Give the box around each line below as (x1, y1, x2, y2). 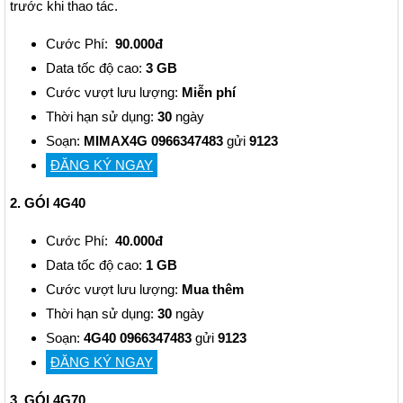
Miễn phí (182, 85, 236, 101)
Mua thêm (182, 282, 244, 298)
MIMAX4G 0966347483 (84, 133, 223, 149)
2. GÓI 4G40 (10, 195, 85, 211)
